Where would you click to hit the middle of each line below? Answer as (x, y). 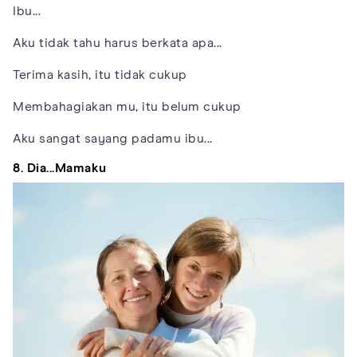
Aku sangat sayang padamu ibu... (113, 138)
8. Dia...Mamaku (60, 168)
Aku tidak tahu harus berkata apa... (118, 43)
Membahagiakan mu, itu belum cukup (127, 106)
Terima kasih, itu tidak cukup (100, 75)
